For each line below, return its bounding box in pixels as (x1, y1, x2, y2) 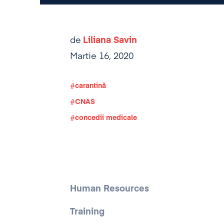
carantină (75, 82, 106, 89)
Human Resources (70, 184, 149, 193)
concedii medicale (75, 114, 137, 121)
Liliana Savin (83, 36, 137, 45)
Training (70, 207, 104, 216)
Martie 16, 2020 (70, 52, 133, 61)
